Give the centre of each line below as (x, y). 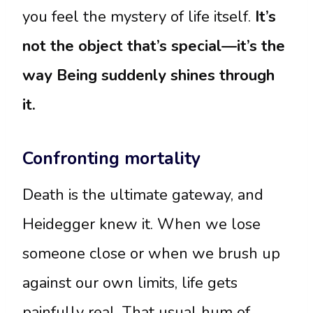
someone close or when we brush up (151, 254)
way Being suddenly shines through (148, 76)
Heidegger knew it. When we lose (141, 225)
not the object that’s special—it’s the (154, 46)
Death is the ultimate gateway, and (143, 195)
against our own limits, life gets (130, 283)
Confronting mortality (111, 158)
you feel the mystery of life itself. (139, 17)
